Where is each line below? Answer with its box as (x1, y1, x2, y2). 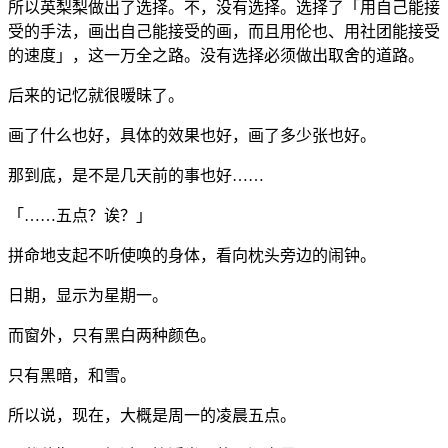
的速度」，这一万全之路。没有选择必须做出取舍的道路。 (8, 47, 424, 65)
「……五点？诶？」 (8, 207, 152, 225)
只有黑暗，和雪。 (8, 367, 136, 385)
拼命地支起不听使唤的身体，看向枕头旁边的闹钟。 (8, 247, 376, 265)
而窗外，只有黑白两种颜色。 (8, 327, 216, 345)
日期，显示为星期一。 (8, 287, 168, 305)
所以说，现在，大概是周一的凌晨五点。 (8, 407, 296, 425)
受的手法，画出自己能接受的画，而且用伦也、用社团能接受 (8, 23, 440, 41)
